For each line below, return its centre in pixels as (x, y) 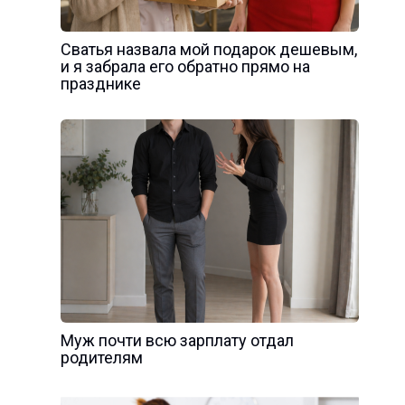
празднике (100, 83)
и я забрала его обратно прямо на (185, 66)
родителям (101, 357)
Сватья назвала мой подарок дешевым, (208, 49)
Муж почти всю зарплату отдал (177, 340)
